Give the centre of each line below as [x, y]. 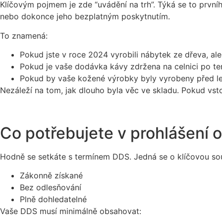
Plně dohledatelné [53, 199]
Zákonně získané [51, 176]
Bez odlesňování [51, 188]
